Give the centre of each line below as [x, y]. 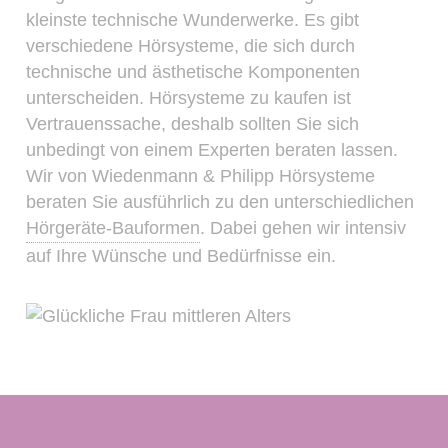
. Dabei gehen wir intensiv [303, 228]
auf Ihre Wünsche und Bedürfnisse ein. [181, 255]
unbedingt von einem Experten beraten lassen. [212, 150]
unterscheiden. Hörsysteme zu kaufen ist [189, 98]
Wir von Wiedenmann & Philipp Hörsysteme [201, 176]
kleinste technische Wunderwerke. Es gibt [193, 20]
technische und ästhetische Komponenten [193, 72]
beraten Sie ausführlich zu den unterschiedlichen [220, 202]
